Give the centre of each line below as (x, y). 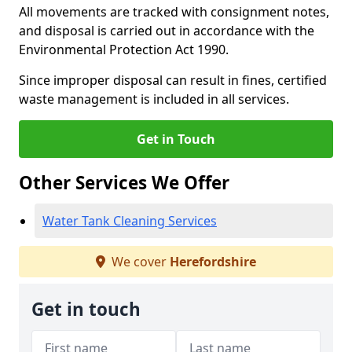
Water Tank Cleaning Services (130, 221)
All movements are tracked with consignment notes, (174, 12)
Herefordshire (213, 262)
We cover (139, 262)
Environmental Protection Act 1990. (124, 49)
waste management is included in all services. (154, 99)
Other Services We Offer (124, 183)
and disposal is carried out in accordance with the (167, 31)
